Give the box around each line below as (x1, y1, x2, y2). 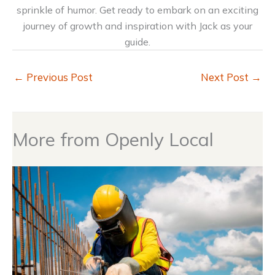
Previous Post (24, 71, 93, 84)
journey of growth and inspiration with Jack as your (23, 20, 252, 33)
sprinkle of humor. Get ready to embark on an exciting (17, 4, 258, 17)
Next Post (201, 71, 251, 84)
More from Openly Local (12, 128, 214, 152)
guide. (125, 36, 150, 48)
